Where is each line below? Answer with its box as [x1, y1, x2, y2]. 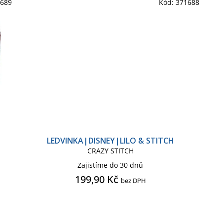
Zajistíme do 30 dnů [77, 160, 144, 170]
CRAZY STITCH [87, 146, 134, 155]
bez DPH [120, 176, 146, 185]
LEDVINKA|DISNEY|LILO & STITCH [46, 135, 174, 146]
